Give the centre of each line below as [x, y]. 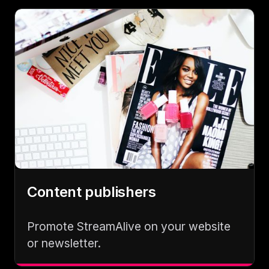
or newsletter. [64, 243]
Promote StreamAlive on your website [129, 226]
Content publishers [92, 192]
